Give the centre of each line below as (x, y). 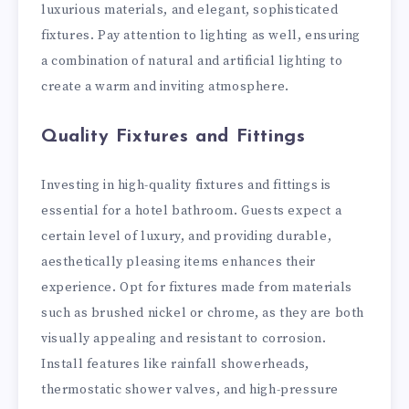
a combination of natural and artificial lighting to (192, 61)
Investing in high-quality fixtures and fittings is (187, 186)
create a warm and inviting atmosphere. (165, 86)
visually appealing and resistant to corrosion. (184, 339)
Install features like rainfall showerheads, (175, 365)
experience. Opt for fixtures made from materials (197, 288)
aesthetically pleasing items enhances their (178, 262)
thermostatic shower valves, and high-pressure (190, 390)
